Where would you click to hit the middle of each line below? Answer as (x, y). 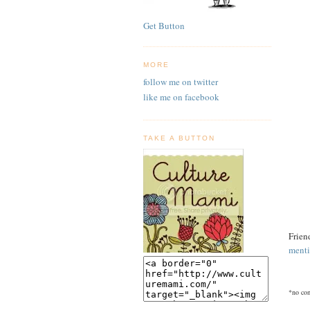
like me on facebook (181, 97)
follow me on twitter (181, 81)
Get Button (164, 26)
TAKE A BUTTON (180, 138)
